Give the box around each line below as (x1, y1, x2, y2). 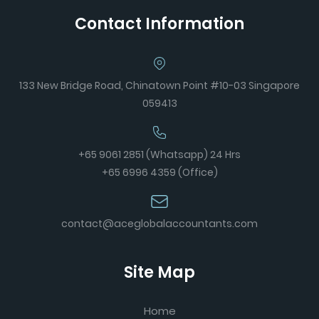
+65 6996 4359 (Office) (101, 165, 218, 179)
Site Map (124, 261, 195, 283)
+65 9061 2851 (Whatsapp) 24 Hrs (78, 147, 241, 162)
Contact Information (75, 13, 244, 35)
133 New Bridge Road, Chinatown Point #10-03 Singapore (19, 78, 300, 93)
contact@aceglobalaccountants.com (61, 216, 258, 231)
